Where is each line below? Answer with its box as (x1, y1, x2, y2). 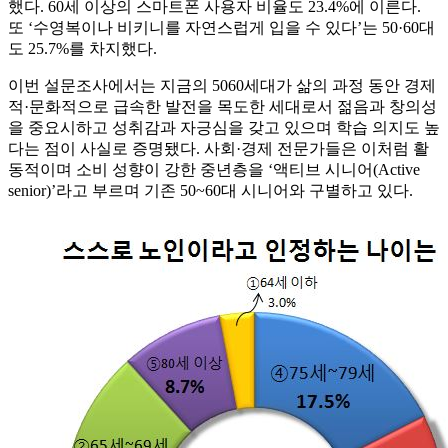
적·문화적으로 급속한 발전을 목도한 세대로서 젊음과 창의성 (8, 98, 437, 116)
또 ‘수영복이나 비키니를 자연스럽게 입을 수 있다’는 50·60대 (8, 19, 435, 37)
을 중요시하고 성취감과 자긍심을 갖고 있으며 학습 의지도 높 (8, 119, 440, 137)
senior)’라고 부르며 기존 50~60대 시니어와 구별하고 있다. (8, 182, 413, 200)
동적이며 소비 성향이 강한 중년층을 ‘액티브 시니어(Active (8, 161, 420, 179)
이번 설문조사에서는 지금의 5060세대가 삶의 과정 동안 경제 (8, 77, 436, 95)
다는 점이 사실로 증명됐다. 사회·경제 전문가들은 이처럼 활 (8, 140, 429, 158)
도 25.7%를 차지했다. (8, 40, 157, 58)
